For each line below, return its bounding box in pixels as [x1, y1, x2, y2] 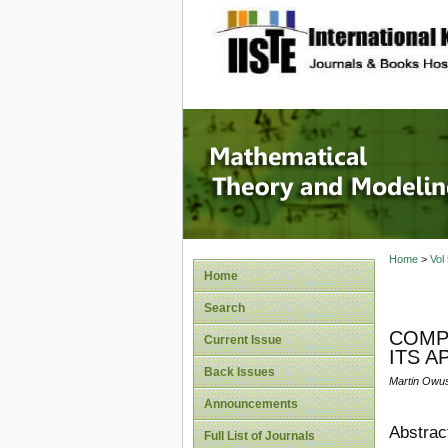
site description [309, 21, 442, 41]
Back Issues [204, 365, 275, 379]
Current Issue [204, 333, 282, 347]
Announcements [204, 397, 298, 411]
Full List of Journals [204, 429, 315, 443]
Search [204, 301, 245, 315]
